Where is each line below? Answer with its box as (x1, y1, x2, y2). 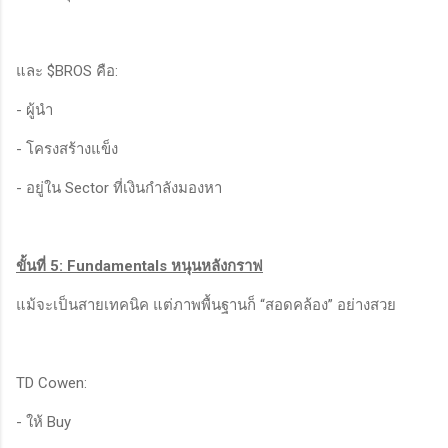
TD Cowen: (16, 373, 87, 392)
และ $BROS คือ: (16, 61, 118, 80)
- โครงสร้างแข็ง (16, 139, 118, 158)
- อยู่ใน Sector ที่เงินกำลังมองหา (16, 178, 222, 197)
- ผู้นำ (16, 100, 53, 119)
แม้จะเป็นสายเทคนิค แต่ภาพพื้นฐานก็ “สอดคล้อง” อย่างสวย (16, 295, 396, 314)
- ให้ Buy (16, 412, 71, 431)
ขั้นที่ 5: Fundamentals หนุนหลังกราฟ (16, 256, 263, 275)
